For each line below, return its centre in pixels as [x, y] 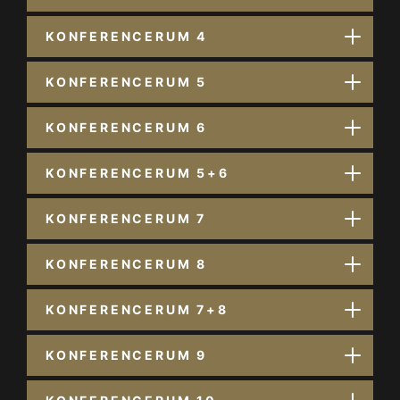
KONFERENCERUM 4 [126, 36]
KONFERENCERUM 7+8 [137, 309]
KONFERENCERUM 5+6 [137, 173]
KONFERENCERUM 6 [126, 127]
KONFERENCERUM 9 [126, 355]
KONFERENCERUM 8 [126, 264]
